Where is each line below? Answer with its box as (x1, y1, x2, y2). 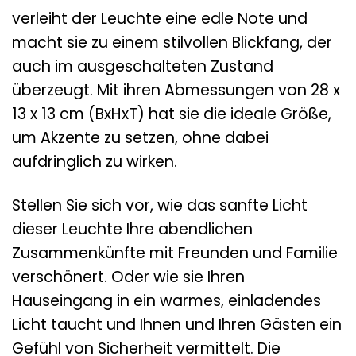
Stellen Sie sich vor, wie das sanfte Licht (12, 194, 308, 216)
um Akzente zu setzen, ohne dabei (12, 127, 269, 149)
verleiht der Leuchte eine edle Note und (12, 8, 308, 30)
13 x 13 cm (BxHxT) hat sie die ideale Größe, (12, 103, 331, 126)
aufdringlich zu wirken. (12, 151, 177, 173)
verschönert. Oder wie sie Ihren (12, 265, 245, 288)
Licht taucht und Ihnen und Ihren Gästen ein (12, 313, 342, 335)
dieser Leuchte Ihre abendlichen (12, 218, 253, 240)
